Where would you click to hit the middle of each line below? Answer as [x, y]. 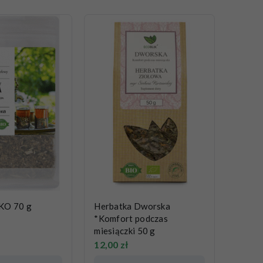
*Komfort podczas [131, 219]
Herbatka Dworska [132, 206]
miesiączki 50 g [125, 231]
